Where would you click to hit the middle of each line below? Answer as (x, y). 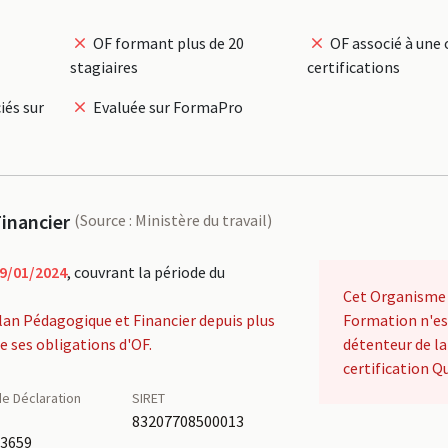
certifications (353, 67)
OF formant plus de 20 (167, 43)
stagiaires (104, 67)
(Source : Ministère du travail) (173, 220)
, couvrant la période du (145, 272)
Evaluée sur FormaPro (166, 107)
